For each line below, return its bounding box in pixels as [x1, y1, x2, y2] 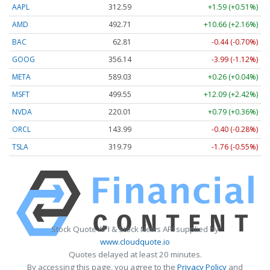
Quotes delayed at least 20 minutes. [68, 248, 202, 260]
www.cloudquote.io [100, 236, 170, 247]
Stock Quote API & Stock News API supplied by [51, 223, 219, 234]
